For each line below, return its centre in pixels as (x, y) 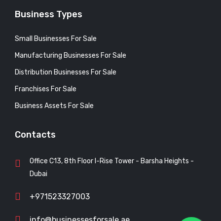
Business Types (49, 14)
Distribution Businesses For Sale (66, 72)
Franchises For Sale (46, 89)
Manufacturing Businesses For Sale (71, 55)
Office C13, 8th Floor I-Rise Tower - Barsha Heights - (112, 161)
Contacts (35, 134)
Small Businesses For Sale (56, 38)
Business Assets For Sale (54, 106)
